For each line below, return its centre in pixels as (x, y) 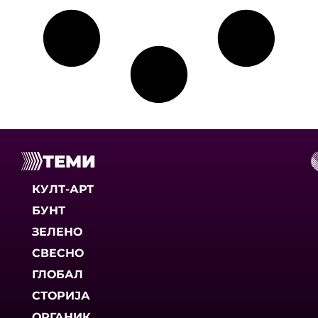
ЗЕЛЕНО (57, 231)
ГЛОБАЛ (57, 274)
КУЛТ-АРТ (63, 189)
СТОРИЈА (61, 295)
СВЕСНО (58, 253)
